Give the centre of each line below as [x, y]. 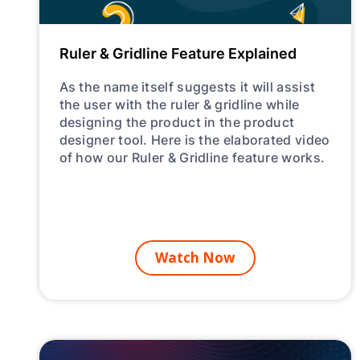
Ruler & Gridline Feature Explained [178, 53]
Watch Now [195, 257]
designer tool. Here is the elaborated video [194, 139]
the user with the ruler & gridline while [179, 104]
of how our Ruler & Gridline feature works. [192, 157]
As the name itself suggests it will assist [187, 86]
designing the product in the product [177, 121]
